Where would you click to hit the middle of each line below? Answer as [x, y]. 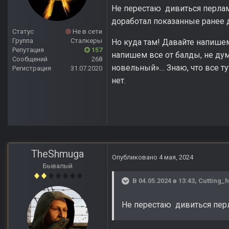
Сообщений [30, 59]
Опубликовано [135, 157]
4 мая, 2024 [176, 157]
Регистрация [32, 68]
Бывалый [58, 166]
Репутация [28, 50]
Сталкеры [86, 41]
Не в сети [87, 32]
